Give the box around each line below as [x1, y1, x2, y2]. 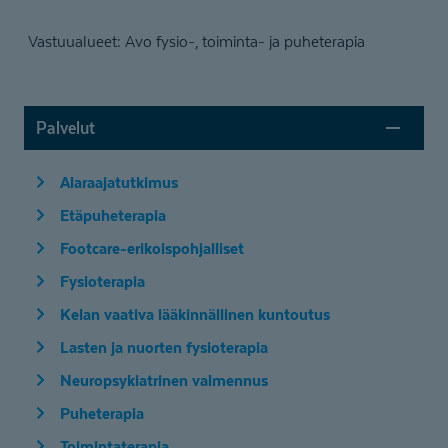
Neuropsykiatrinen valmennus [60, 369, 268, 390]
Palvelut [47, 117, 95, 138]
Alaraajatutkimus [60, 171, 178, 192]
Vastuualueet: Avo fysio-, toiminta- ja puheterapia [28, 31, 365, 51]
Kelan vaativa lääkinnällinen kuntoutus [60, 303, 330, 324]
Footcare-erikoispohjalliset [60, 237, 244, 258]
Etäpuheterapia [60, 204, 166, 225]
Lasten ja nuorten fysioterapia [60, 336, 268, 357]
